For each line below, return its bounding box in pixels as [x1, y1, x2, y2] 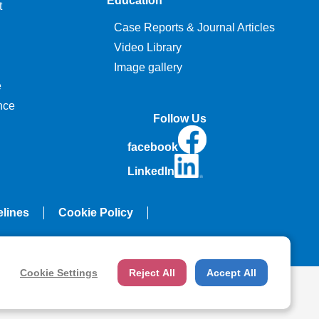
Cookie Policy [58, 206, 133, 219]
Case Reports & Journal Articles [113, 21, 275, 33]
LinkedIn [127, 164, 174, 177]
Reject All [129, 267, 175, 278]
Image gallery [113, 61, 182, 73]
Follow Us [152, 113, 206, 125]
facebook [127, 141, 178, 153]
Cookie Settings [20, 267, 98, 278]
